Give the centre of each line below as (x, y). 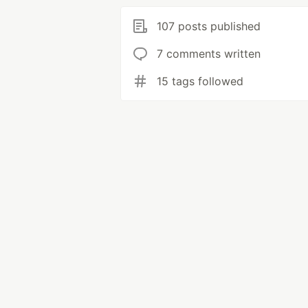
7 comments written (209, 53)
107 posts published (209, 26)
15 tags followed (200, 81)
